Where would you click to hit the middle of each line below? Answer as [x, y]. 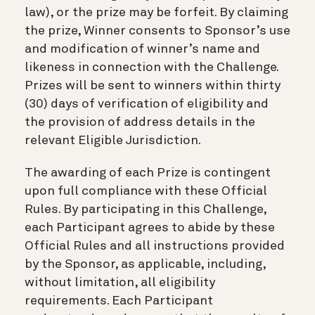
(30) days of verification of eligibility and [147, 104]
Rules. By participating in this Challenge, [146, 209]
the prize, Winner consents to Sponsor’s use [157, 31]
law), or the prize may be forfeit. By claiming [156, 12]
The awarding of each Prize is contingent [148, 173]
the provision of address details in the [140, 122]
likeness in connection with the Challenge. [152, 67]
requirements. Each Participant [119, 301]
